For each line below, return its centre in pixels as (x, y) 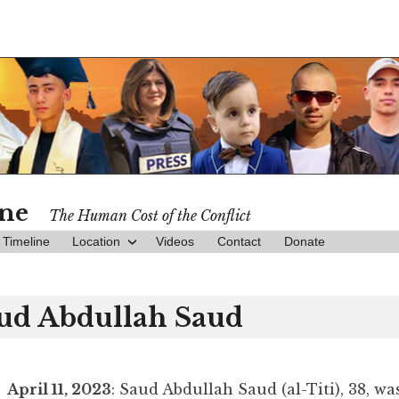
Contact (239, 242)
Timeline (26, 242)
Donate (304, 242)
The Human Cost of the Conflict (150, 216)
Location (97, 242)
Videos (175, 242)
